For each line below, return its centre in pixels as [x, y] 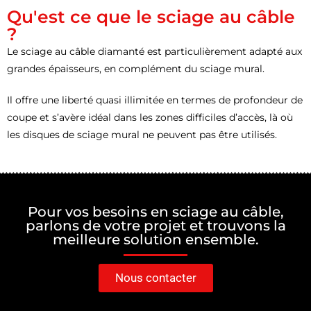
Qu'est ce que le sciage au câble [151, 16]
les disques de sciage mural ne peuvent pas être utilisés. [142, 134]
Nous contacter [155, 278]
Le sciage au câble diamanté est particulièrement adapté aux [154, 51]
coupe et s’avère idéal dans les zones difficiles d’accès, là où [150, 117]
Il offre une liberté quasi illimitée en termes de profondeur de [155, 100]
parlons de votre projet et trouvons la [155, 226]
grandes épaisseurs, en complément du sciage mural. [137, 68]
